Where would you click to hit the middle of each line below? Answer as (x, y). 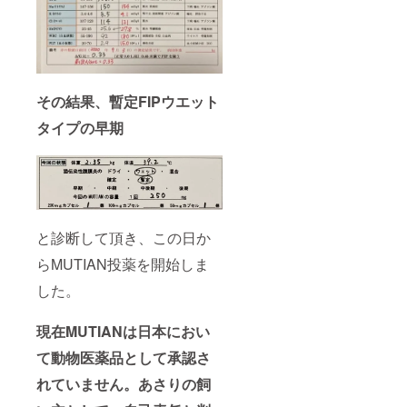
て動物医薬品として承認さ (124, 358)
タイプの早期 (80, 128)
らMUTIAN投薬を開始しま (123, 264)
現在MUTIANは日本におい (123, 332)
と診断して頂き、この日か (124, 238)
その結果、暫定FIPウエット (128, 102)
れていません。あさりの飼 (124, 384)
